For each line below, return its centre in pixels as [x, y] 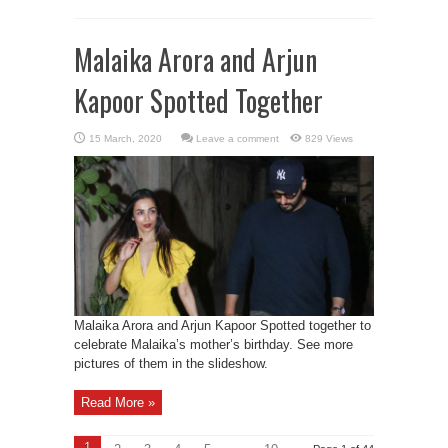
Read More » [118, 402]
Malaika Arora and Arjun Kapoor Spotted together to [222, 325]
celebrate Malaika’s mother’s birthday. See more [213, 344]
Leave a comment [237, 138]
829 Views [329, 138]
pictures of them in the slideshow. [171, 363]
